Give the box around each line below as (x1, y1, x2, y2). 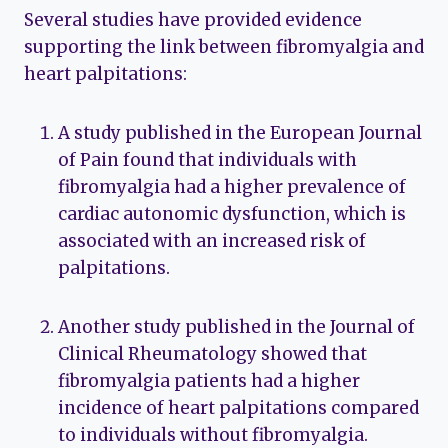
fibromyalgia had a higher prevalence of (58, 176, 406, 199)
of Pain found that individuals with (58, 149, 357, 172)
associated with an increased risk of (58, 230, 366, 253)
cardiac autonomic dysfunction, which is (58, 203, 406, 226)
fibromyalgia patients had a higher (58, 370, 360, 393)
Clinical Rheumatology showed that (58, 343, 367, 366)
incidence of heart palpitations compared (58, 397, 419, 420)
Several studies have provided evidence (24, 9, 362, 32)
